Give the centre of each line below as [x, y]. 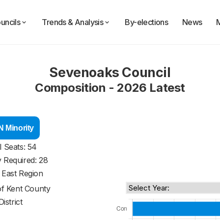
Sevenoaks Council [110, 72]
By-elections [147, 22]
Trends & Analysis [73, 22]
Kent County [28, 189]
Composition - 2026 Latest [110, 88]
